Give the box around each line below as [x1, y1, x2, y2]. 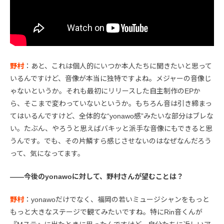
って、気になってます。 [10, 149, 84, 158]
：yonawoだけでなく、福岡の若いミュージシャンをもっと [24, 195, 209, 204]
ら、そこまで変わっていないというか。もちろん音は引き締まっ [10, 99, 212, 108]
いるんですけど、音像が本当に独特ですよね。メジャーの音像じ [10, 74, 211, 83]
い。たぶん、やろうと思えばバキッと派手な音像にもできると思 [10, 124, 212, 133]
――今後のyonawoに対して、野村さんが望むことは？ [10, 172, 183, 181]
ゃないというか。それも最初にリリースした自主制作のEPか [10, 87, 200, 95]
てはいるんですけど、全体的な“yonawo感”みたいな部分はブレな [10, 112, 213, 120]
